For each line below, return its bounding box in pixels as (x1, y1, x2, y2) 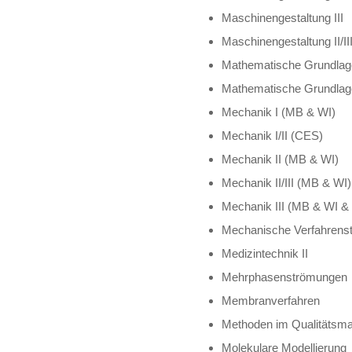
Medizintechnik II (222, 246, 309, 260)
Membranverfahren (222, 293, 321, 307)
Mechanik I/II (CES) (222, 128, 324, 142)
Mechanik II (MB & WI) (222, 152, 339, 166)
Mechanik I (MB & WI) (222, 104, 336, 119)
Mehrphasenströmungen (222, 269, 348, 284)
